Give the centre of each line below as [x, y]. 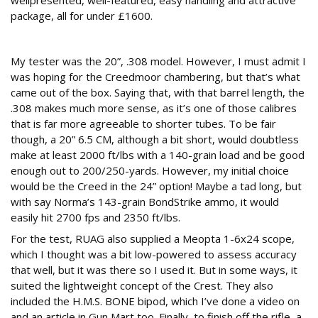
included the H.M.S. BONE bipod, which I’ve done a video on [155, 301]
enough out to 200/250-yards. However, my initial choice [150, 171]
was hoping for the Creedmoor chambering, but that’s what [155, 77]
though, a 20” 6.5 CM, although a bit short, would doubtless [155, 139]
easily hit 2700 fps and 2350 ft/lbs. [95, 218]
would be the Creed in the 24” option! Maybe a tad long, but [156, 186]
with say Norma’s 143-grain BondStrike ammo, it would [145, 202]
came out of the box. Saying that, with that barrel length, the [158, 93]
